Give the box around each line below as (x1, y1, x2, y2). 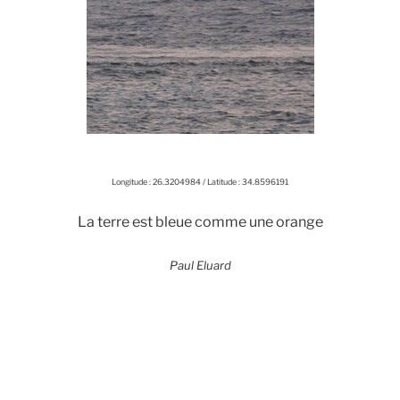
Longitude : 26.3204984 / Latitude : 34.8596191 (112, 176, 288, 187)
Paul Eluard (169, 257, 231, 272)
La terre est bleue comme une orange (77, 213, 323, 231)
